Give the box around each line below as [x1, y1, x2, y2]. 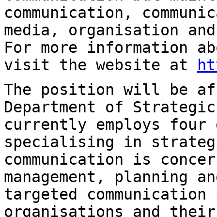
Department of [4, 98, 133, 116]
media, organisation [4, 21, 188, 39]
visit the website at [4, 56, 197, 74]
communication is [4, 150, 160, 168]
